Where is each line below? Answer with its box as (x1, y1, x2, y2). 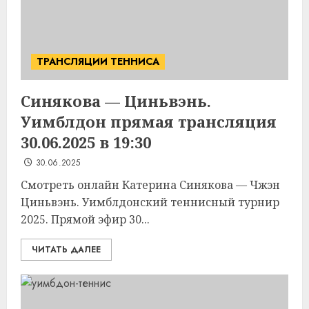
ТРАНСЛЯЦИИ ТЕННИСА (37, 54, 159, 68)
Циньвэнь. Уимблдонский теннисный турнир (21, 195, 279, 210)
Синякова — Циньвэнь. (21, 90, 211, 111)
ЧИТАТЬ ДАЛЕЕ (32, 243, 101, 256)
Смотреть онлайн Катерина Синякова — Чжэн (21, 177, 280, 192)
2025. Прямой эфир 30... (21, 212, 150, 227)
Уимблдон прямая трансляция (21, 111, 277, 132)
